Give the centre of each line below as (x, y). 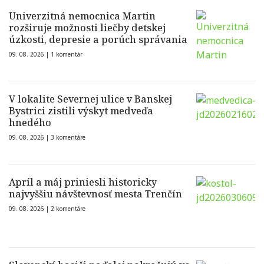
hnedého (30, 123)
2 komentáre (68, 209)
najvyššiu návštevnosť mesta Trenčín (95, 194)
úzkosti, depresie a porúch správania (98, 40)
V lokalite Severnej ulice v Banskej (90, 99)
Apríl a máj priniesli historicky (83, 182)
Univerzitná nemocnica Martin (82, 16)
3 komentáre (68, 138)
